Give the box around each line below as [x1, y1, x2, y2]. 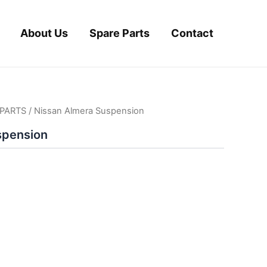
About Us [20, 27, 68, 39]
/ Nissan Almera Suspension [26, 105, 144, 116]
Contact [171, 27, 213, 39]
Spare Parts [89, 27, 150, 39]
